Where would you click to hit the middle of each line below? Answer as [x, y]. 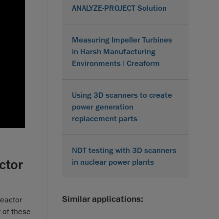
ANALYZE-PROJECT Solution [119, 8]
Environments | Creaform [116, 63]
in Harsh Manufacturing [114, 52]
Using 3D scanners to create [122, 95]
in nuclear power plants [113, 162]
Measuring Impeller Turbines [122, 40]
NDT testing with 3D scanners [124, 150]
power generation [103, 107]
